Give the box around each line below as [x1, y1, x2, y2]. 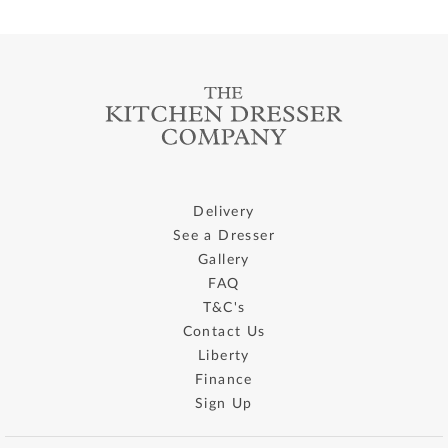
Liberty [198, 349, 250, 364]
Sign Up [195, 397, 253, 412]
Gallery [198, 253, 250, 268]
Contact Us [182, 325, 266, 340]
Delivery [193, 205, 255, 220]
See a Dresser [172, 229, 276, 244]
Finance [195, 373, 253, 388]
